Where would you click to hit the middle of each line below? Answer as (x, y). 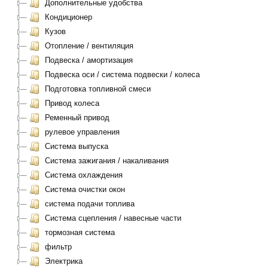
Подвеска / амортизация (88, 60)
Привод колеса (71, 103)
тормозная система (79, 232)
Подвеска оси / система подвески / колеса (121, 74)
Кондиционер (67, 17)
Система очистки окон (84, 189)
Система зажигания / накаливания (106, 161)
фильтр (57, 247)
